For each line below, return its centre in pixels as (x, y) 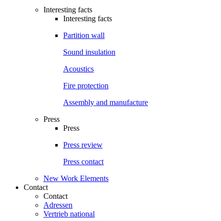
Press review (83, 145)
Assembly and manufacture (106, 102)
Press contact (83, 161)
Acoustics (78, 69)
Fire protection (86, 85)
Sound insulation (89, 52)
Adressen (58, 205)
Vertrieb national (69, 214)
